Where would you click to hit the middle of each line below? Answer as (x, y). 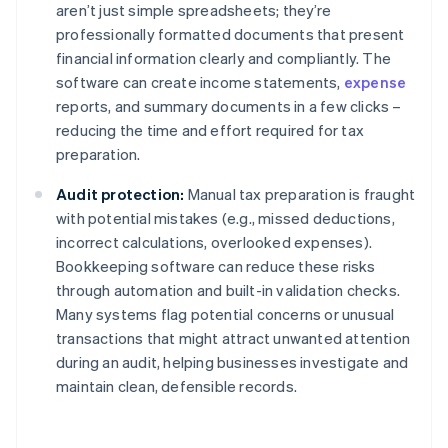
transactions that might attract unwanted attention (233, 338)
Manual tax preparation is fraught (300, 194)
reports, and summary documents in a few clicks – (229, 106)
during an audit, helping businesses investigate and (232, 362)
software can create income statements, (200, 82)
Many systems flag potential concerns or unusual (225, 314)
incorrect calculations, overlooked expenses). (214, 242)
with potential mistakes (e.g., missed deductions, (225, 218)
